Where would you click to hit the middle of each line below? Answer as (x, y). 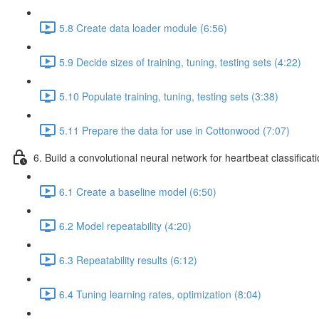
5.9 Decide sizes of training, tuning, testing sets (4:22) (180, 62)
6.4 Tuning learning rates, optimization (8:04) (160, 294)
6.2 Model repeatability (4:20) (125, 225)
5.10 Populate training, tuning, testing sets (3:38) (169, 96)
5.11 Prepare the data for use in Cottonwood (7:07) (174, 130)
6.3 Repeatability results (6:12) (128, 260)
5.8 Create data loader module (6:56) (143, 27)
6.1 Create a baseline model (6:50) (138, 191)
